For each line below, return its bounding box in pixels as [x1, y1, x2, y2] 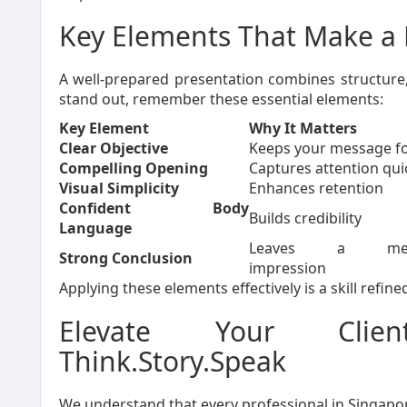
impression [249, 258, 326, 278]
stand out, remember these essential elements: [59, 89, 383, 109]
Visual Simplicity [59, 178, 179, 198]
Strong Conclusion [59, 248, 193, 268]
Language [59, 218, 132, 238]
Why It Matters [249, 118, 357, 138]
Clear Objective [59, 138, 168, 158]
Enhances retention [249, 178, 383, 198]
